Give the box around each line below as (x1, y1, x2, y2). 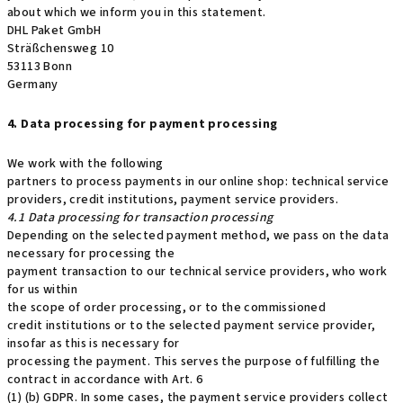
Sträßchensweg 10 (7, 40, 114, 58)
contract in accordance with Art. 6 (7, 371, 203, 389)
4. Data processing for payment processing (7, 115, 278, 133)
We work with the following (7, 155, 164, 173)
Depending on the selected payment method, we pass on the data (7, 227, 390, 245)
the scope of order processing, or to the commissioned (7, 299, 327, 317)
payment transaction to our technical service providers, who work (7, 263, 388, 281)
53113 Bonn (7, 58, 72, 76)
